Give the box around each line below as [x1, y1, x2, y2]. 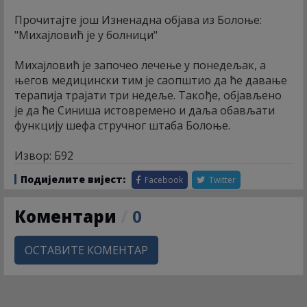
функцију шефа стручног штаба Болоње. [14, 118, 230, 134]
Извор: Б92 [14, 148, 73, 164]
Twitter [207, 174, 236, 186]
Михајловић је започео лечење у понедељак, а [14, 58, 266, 73]
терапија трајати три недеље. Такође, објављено [14, 88, 282, 103]
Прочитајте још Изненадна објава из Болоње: [14, 12, 262, 28]
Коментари [14, 205, 121, 228]
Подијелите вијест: [21, 173, 125, 186]
